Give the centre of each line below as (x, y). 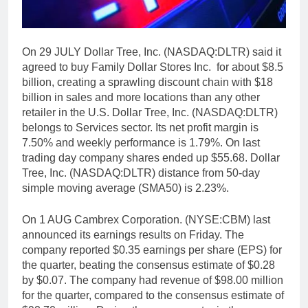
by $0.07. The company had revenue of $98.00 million (153, 280)
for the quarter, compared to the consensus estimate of (153, 296)
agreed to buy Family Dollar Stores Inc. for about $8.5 (153, 67)
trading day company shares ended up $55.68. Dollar (151, 158)
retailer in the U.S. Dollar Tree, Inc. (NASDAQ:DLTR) (150, 113)
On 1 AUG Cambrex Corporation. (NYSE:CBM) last (146, 220)
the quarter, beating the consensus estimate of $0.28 (148, 265)
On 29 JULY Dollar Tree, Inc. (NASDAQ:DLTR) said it (152, 52)
